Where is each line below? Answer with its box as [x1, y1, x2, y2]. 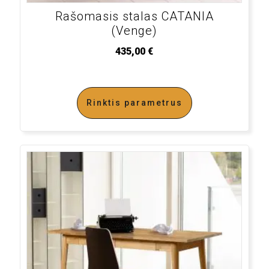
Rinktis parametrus [86, 97, 183, 107]
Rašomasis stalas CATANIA [55, 8, 214, 23]
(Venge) [111, 23, 158, 38]
